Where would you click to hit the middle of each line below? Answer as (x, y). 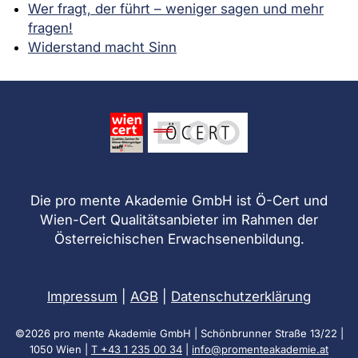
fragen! (50, 28)
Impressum (82, 297)
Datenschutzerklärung (241, 297)
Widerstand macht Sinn (102, 48)
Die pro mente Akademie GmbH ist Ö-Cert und (179, 201)
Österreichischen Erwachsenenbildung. (179, 239)
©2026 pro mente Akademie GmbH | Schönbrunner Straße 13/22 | (179, 334)
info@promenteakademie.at (260, 350)
